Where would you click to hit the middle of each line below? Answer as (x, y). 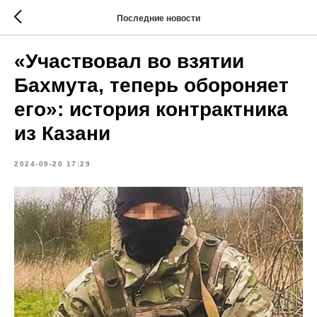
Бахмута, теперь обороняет (151, 85)
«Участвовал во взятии (129, 61)
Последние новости (158, 18)
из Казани (62, 133)
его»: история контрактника (151, 109)
